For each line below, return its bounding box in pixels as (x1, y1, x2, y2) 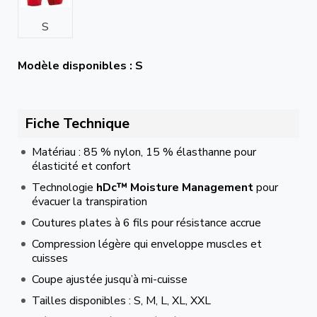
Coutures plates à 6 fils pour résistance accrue (32, 215, 261, 231)
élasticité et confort (32, 158, 131, 174)
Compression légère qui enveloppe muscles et (32, 236, 262, 252)
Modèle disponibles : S (18, 58, 143, 74)
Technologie (32, 180, 96, 195)
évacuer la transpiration (32, 194, 147, 209)
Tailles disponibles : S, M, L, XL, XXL (32, 293, 211, 309)
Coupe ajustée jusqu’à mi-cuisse (32, 272, 188, 287)
